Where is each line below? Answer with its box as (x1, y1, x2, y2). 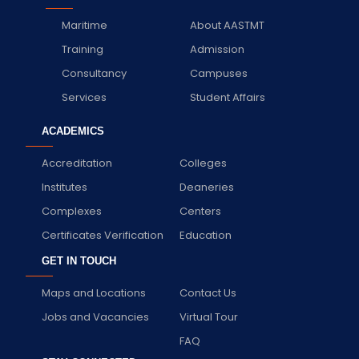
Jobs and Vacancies (41, 309, 149, 325)
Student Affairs (189, 89, 265, 105)
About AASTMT (189, 17, 264, 33)
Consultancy (61, 65, 127, 81)
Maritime (61, 17, 107, 33)
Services (61, 89, 107, 105)
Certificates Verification (41, 227, 163, 243)
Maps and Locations (41, 284, 146, 301)
